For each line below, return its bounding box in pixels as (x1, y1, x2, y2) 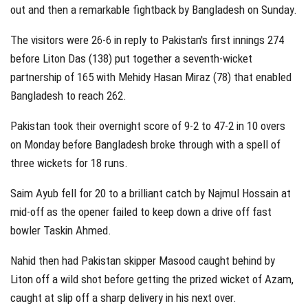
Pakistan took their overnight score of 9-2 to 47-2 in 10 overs (10, 119, 285, 133)
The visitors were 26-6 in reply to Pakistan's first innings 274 (10, 33, 284, 47)
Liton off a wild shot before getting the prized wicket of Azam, (10, 272, 294, 287)
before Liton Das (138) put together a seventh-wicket (10, 52, 252, 66)
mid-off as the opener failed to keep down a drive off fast (10, 205, 272, 219)
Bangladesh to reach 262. (10, 89, 126, 103)
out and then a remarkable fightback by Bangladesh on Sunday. (10, 3, 297, 17)
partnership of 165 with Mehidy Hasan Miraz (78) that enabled (10, 70, 291, 85)
